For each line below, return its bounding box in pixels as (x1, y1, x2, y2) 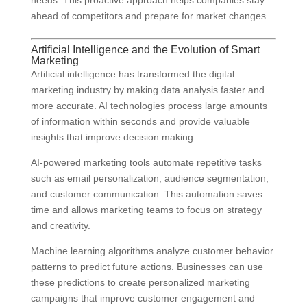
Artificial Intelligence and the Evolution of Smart (30, 44, 260, 56)
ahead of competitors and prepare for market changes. (30, 10, 269, 22)
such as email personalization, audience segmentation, (30, 173, 269, 184)
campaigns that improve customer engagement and (30, 293, 255, 304)
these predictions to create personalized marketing (30, 277, 250, 288)
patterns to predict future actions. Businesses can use (30, 261, 263, 273)
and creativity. (30, 220, 90, 232)
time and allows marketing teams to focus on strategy (30, 204, 262, 216)
